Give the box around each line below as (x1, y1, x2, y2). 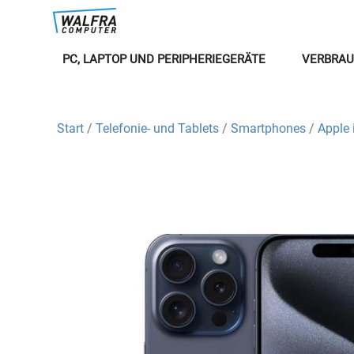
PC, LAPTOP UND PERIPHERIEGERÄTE (62, 52, 266, 66)
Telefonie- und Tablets (96, 121, 219, 136)
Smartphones (231, 121, 306, 136)
